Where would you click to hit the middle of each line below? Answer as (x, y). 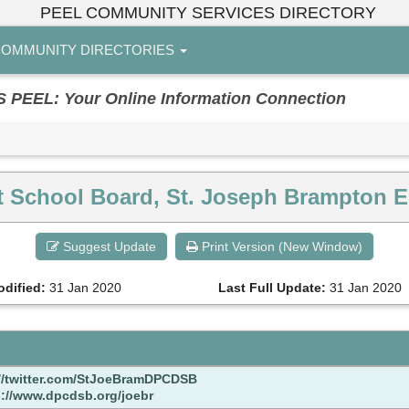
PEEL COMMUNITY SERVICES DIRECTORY (208, 13)
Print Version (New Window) (280, 247)
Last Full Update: (272, 287)
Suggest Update (108, 247)
